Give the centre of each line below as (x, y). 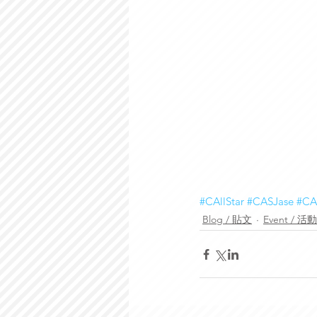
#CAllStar (222, 202)
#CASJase (270, 202)
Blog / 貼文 (227, 220)
